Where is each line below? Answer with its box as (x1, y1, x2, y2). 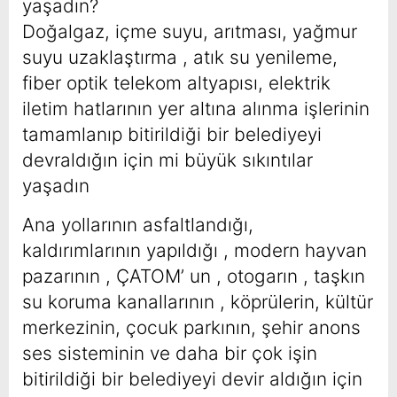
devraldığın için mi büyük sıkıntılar (22, 149, 313, 172)
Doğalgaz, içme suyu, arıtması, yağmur (22, 20, 357, 43)
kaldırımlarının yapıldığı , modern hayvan (22, 239, 367, 262)
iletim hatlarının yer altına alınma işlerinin (22, 97, 370, 121)
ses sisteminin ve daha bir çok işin (22, 342, 317, 365)
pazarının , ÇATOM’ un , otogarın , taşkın (22, 265, 365, 288)
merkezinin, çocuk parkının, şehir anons (22, 316, 361, 339)
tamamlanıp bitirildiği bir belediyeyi (22, 123, 322, 146)
